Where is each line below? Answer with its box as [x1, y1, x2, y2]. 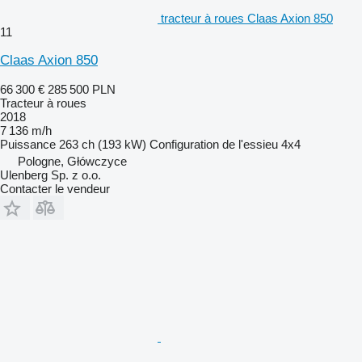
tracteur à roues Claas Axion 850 [161, 11, 333, 25]
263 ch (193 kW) [59, 137, 146, 151]
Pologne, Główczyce [18, 154, 127, 168]
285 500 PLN [48, 82, 116, 96]
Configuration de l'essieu [149, 137, 278, 151]
